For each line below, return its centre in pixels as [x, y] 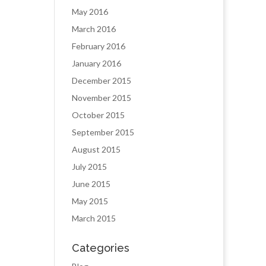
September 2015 [103, 132]
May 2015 [90, 201]
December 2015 [102, 80]
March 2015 [94, 218]
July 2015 [89, 167]
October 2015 [98, 115]
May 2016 [90, 12]
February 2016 [99, 46]
